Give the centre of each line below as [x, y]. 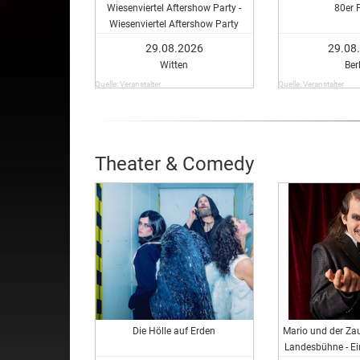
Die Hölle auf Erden [174, 331]
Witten [174, 65]
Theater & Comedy [174, 164]
